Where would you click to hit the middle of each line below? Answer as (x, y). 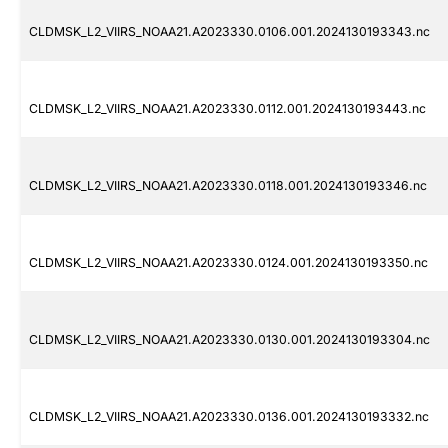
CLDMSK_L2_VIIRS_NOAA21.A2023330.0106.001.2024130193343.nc (229, 32)
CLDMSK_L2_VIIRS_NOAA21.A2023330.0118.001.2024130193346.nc (228, 186)
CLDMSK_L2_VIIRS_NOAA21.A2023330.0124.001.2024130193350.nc (228, 263)
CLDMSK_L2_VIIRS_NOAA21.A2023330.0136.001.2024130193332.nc (229, 417)
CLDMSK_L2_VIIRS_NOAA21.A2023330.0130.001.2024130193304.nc (229, 340)
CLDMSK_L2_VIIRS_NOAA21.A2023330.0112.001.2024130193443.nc (227, 109)
